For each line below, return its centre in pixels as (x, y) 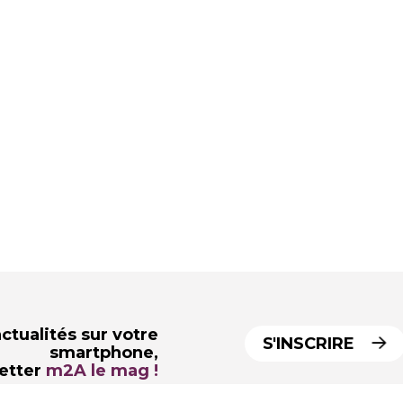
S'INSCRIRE (311, 344)
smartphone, (104, 353)
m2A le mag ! (102, 371)
